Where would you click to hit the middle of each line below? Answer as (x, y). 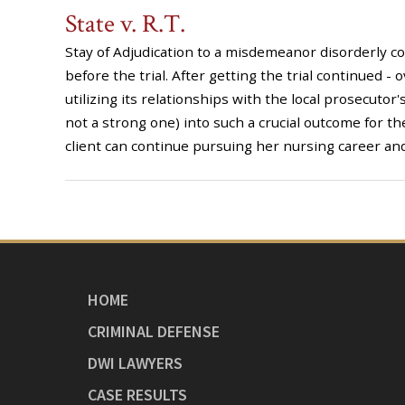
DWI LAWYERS (135, 363)
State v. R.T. (125, 24)
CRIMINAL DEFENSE (154, 331)
